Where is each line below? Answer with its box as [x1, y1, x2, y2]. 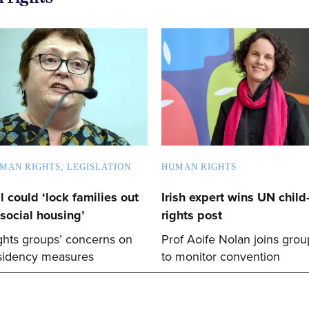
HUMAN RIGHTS [161, 161, 237, 172]
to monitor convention [161, 248, 280, 264]
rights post [161, 207, 222, 223]
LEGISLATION [67, 161, 131, 172]
